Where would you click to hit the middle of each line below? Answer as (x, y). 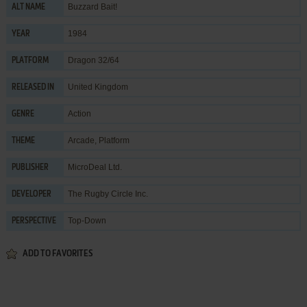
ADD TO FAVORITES (57, 254)
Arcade (81, 140)
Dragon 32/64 (93, 60)
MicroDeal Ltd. (95, 167)
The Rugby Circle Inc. (108, 194)
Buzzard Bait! (92, 7)
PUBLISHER (30, 168)
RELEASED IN (33, 87)
